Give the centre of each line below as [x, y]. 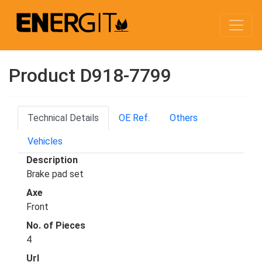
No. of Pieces [56, 225]
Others [184, 118]
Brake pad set [55, 174]
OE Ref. [134, 118]
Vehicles [45, 141]
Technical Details [63, 118]
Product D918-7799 [90, 75]
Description [52, 160]
